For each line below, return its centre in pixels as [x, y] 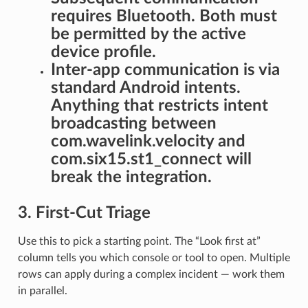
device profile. [103, 52]
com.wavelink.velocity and [148, 141]
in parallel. [42, 291]
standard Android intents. [145, 88]
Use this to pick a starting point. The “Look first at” [139, 242]
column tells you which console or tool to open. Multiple [154, 258]
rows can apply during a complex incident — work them [151, 275]
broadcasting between [133, 123]
